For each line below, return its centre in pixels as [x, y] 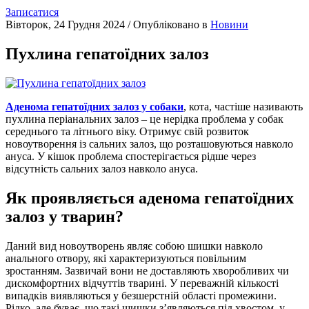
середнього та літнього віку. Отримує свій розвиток [127, 132]
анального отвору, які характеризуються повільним [126, 259]
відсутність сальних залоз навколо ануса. [102, 169]
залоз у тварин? [64, 217]
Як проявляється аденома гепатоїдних [150, 198]
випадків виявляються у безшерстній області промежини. [141, 296]
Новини [229, 25]
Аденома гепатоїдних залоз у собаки [94, 107]
